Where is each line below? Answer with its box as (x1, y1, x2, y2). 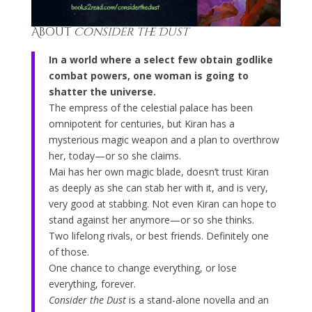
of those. (48, 245, 89, 259)
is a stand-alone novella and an (125, 293, 269, 307)
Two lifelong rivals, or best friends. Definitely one (48, 229, 269, 243)
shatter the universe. (48, 85, 156, 99)
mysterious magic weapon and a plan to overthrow (48, 133, 279, 147)
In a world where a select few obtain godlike (48, 53, 273, 67)
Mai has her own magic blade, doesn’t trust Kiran (48, 165, 269, 179)
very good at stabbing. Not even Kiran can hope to (48, 197, 276, 211)
